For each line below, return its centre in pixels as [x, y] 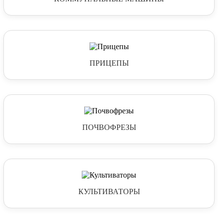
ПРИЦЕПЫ [109, 63]
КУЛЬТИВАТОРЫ [109, 191]
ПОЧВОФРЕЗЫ [109, 127]
